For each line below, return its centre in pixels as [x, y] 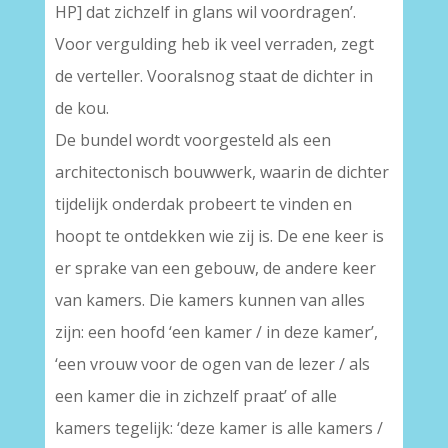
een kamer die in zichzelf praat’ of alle [195, 396]
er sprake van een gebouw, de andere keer [215, 268]
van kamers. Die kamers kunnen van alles [209, 300]
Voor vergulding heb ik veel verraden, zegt [214, 44]
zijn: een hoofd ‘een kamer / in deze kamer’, [216, 332]
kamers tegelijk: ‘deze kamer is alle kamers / [218, 428]
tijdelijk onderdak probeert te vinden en [203, 204]
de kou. [81, 108]
